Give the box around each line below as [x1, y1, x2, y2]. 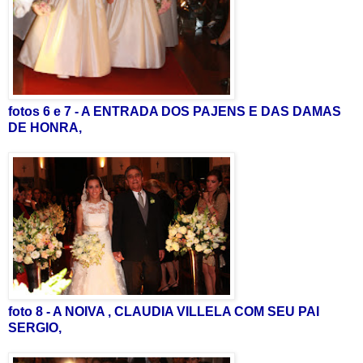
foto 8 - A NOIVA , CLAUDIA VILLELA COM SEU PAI [8, 304, 319, 318]
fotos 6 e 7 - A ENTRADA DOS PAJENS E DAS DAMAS [8, 104, 341, 118]
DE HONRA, [8, 120, 82, 135]
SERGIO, [8, 320, 62, 335]
